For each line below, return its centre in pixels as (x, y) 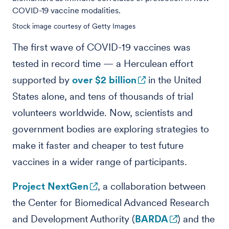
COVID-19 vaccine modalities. (66, 10)
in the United (174, 80)
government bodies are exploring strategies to (111, 129)
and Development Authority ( (74, 219)
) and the (196, 219)
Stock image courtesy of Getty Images (74, 26)
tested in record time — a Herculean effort (103, 64)
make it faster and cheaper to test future (98, 145)
